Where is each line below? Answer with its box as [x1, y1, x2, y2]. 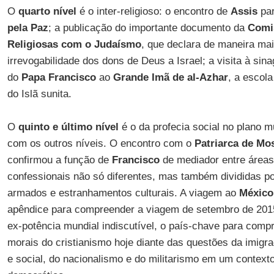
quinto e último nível [18, 121, 119, 133]
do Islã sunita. [7, 88, 72, 100]
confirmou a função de [7, 154, 112, 166]
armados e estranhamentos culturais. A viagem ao [7, 187, 239, 199]
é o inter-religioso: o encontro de [76, 6, 231, 17]
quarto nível [18, 6, 76, 17]
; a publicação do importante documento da [48, 22, 248, 34]
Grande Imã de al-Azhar [113, 72, 228, 83]
